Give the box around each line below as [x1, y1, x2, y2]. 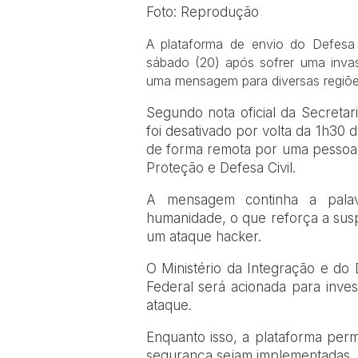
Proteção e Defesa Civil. [145, 160, 296, 177]
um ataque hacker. [145, 229, 261, 245]
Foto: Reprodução [145, 4, 259, 21]
